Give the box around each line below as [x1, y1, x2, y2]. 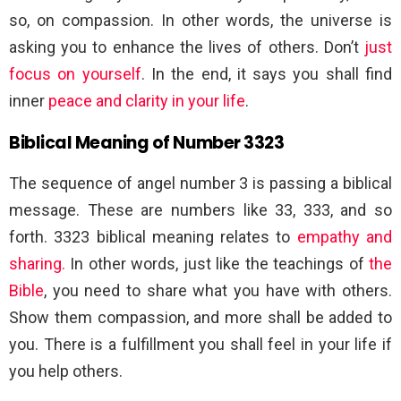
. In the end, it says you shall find [141, 64, 393, 83]
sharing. [9, 253, 65, 273]
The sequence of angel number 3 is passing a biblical [9, 173, 392, 192]
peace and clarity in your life [48, 90, 245, 110]
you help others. [9, 361, 123, 380]
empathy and [296, 226, 393, 246]
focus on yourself [9, 64, 141, 83]
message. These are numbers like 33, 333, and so [9, 200, 392, 219]
